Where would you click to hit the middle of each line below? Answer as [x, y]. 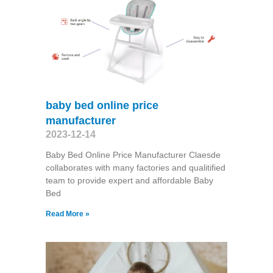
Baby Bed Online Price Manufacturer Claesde [133, 154]
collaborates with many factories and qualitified [135, 167]
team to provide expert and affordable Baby [129, 180]
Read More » [67, 214]
